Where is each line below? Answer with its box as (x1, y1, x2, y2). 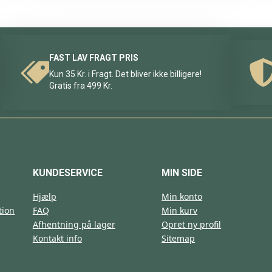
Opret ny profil (161, 219, 222, 231)
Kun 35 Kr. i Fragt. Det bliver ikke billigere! (49, 69, 202, 80)
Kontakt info (32, 233, 82, 245)
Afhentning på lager (32, 219, 115, 231)
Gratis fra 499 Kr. (49, 81, 113, 91)
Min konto (161, 191, 203, 203)
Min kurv (161, 205, 198, 217)
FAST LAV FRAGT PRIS (49, 53, 139, 63)
